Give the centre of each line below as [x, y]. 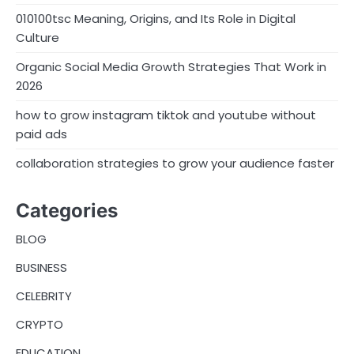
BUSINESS [41, 268]
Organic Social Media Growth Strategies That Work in [171, 67]
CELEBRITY [44, 296]
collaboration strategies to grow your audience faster [175, 164]
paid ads [41, 134]
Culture [38, 38]
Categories [67, 211]
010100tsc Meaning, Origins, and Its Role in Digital [156, 19]
